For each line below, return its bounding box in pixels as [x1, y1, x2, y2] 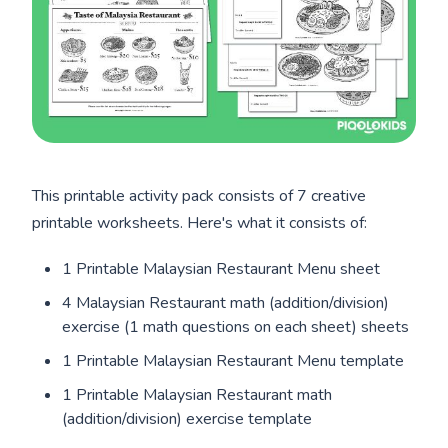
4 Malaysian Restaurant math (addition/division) [62, 292, 390, 315]
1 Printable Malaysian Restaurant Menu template [62, 350, 405, 373]
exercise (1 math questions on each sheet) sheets [62, 316, 410, 339]
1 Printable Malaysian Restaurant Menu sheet [62, 258, 381, 281]
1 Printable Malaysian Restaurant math [62, 384, 333, 407]
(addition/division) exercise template [62, 408, 313, 431]
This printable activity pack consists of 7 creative [32, 185, 367, 208]
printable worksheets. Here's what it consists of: [32, 212, 368, 235]
